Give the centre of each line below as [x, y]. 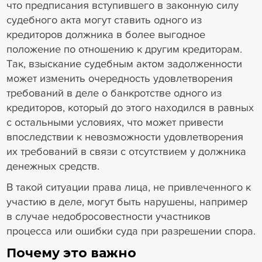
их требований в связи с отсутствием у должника [126, 152]
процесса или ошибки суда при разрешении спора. [131, 231]
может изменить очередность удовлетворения [119, 79]
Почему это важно [71, 252]
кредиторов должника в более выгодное [106, 35]
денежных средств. [53, 166]
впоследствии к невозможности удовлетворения [125, 137]
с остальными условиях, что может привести [115, 123]
